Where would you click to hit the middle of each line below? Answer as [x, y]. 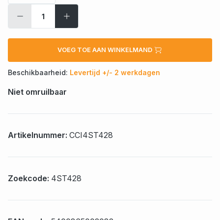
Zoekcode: [29, 179]
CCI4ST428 [91, 135]
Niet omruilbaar [37, 92]
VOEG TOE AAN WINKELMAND [106, 50]
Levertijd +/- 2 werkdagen [115, 73]
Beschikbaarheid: [39, 73]
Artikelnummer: [39, 135]
